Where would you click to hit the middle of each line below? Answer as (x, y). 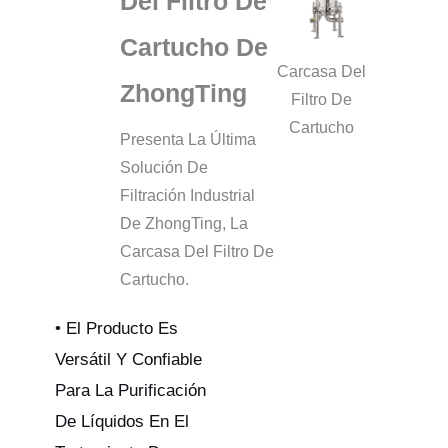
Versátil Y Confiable (128, 359)
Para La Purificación (130, 390)
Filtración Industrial (187, 195)
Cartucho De (194, 46)
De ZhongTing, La (184, 223)
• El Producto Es (116, 328)
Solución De (164, 167)
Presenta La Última (188, 139)
